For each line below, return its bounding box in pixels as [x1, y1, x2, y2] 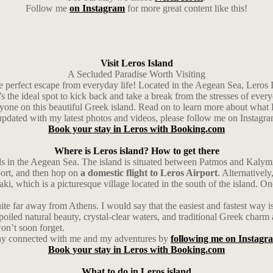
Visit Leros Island [100, 58, 173, 68]
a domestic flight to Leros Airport [80, 168, 218, 178]
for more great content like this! [125, 3, 247, 13]
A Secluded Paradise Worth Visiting [68, 69, 205, 79]
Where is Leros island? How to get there [54, 146, 219, 156]
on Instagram [69, 3, 125, 13]
